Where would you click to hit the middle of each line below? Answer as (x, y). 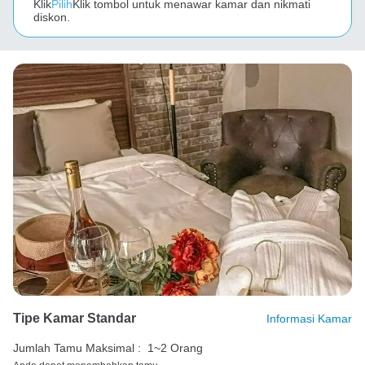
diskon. (52, 17)
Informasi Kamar (309, 318)
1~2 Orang (175, 347)
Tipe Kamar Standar (75, 318)
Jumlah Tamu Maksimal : (77, 347)
